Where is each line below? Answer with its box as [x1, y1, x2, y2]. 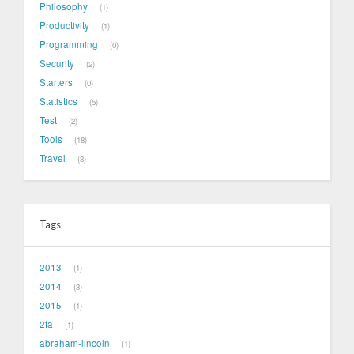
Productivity [40, 19, 89, 32]
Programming [40, 38, 98, 51]
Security [40, 57, 74, 70]
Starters [40, 76, 73, 89]
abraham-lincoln [40, 337, 110, 350]
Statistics [40, 95, 77, 108]
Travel [40, 152, 66, 165]
